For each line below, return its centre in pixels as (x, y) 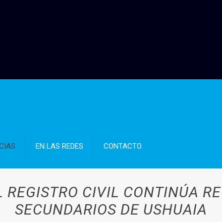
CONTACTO (123, 146)
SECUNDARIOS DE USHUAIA (111, 209)
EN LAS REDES (60, 146)
